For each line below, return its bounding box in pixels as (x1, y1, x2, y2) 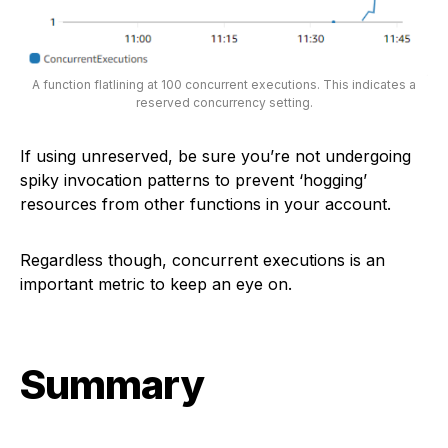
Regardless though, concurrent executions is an (20, 250, 385, 270)
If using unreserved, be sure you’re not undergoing (20, 146, 411, 166)
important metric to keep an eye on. (20, 274, 292, 294)
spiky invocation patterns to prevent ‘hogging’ (20, 170, 367, 190)
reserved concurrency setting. (135, 95, 313, 110)
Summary (20, 360, 204, 409)
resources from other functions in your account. (20, 194, 391, 214)
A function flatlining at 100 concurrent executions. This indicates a (32, 77, 416, 92)
